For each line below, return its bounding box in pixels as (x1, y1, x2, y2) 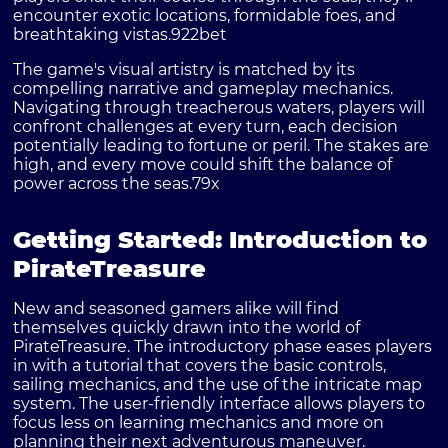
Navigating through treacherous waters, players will (13, 98, 426, 118)
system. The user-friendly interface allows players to (13, 394, 426, 414)
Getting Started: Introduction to (13, 225, 428, 255)
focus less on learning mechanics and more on (13, 413, 385, 433)
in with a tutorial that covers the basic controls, (13, 356, 387, 376)
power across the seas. (13, 174, 193, 194)
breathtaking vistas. (13, 25, 172, 45)
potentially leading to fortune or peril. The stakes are (13, 136, 430, 156)
